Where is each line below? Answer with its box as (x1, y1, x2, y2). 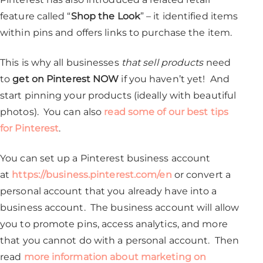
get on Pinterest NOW (12, 73, 119, 85)
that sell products (121, 57, 204, 69)
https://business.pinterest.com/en (12, 169, 172, 181)
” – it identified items (140, 11, 238, 22)
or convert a (171, 169, 231, 181)
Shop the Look (70, 11, 140, 22)
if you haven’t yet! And (119, 73, 230, 85)
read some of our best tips (104, 106, 228, 118)
